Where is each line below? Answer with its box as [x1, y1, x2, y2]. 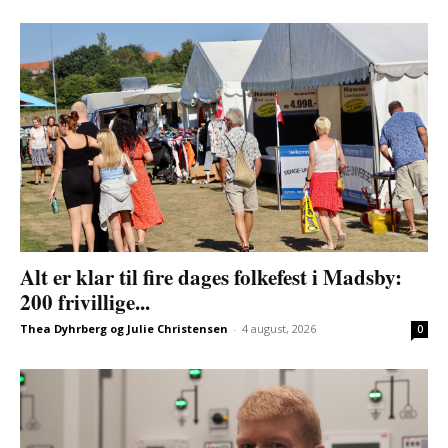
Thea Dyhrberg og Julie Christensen [20, 321, 228, 337]
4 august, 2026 [242, 321, 316, 337]
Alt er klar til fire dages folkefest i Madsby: [20, 262, 402, 293]
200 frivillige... [20, 287, 150, 318]
